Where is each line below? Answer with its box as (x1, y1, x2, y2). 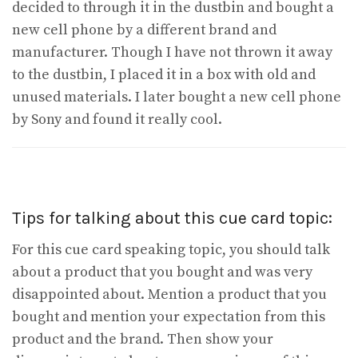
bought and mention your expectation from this (12, 307, 325, 326)
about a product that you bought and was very (12, 262, 312, 281)
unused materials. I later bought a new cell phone (12, 87, 341, 106)
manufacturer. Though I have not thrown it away (12, 42, 332, 62)
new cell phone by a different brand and (12, 20, 276, 39)
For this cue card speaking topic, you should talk (12, 240, 330, 259)
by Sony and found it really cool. (12, 109, 222, 129)
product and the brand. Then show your (12, 329, 273, 348)
